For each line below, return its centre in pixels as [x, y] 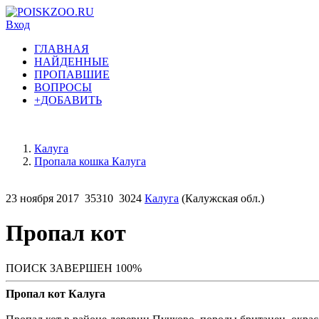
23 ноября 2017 [42, 198]
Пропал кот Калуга [56, 293]
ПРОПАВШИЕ [72, 74]
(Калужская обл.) [221, 198]
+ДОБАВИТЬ [68, 100]
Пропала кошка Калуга [90, 161]
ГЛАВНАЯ [62, 49]
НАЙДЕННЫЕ [72, 62]
